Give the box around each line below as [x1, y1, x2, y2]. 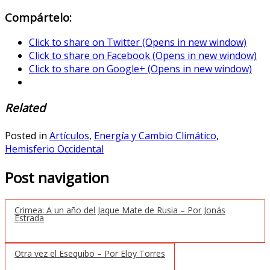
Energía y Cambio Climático [94, 129, 216, 143]
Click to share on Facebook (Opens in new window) [29, 49, 257, 63]
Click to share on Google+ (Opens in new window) [29, 62, 252, 76]
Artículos [49, 129, 89, 143]
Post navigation [5, 167, 109, 187]
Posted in [5, 129, 49, 143]
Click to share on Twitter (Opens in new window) [29, 36, 246, 49]
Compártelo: [5, 9, 72, 25]
